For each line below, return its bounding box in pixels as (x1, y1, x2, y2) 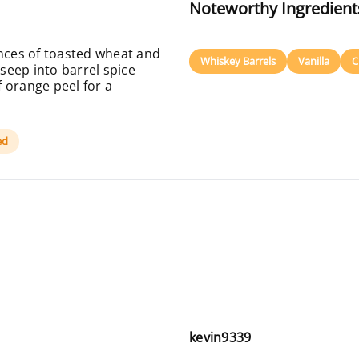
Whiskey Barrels (200, 54, 276, 68)
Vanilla (298, 54, 329, 68)
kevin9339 (189, 329, 252, 346)
